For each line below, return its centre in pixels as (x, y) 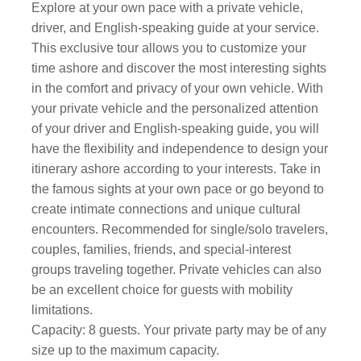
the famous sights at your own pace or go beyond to (178, 189)
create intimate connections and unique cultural (166, 209)
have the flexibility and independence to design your (180, 149)
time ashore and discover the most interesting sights (179, 68)
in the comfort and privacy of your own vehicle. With (178, 88)
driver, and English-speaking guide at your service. (176, 28)
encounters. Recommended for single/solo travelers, (180, 229)
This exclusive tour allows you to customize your (169, 48)
